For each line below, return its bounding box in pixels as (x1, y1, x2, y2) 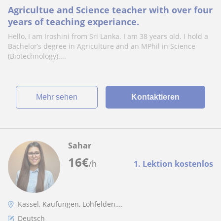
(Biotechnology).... (8, 51, 66, 61)
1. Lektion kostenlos (134, 158, 213, 169)
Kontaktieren (131, 93, 180, 101)
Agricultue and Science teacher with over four (8, 4, 213, 16)
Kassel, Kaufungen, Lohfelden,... (18, 199, 123, 209)
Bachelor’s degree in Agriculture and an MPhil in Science (8, 41, 195, 51)
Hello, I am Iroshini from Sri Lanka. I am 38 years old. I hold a (8, 32, 208, 41)
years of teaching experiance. (8, 16, 139, 28)
